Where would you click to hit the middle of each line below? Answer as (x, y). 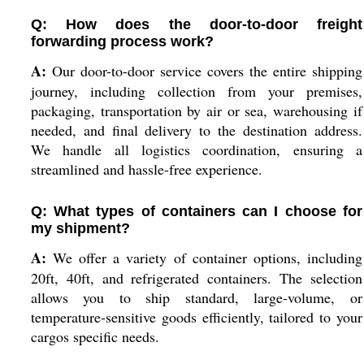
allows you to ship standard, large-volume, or (196, 297)
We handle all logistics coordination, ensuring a (196, 149)
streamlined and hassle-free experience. (146, 169)
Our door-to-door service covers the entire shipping (204, 71)
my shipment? (80, 228)
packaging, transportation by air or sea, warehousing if (196, 110)
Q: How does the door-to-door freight (196, 24)
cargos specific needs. (95, 336)
